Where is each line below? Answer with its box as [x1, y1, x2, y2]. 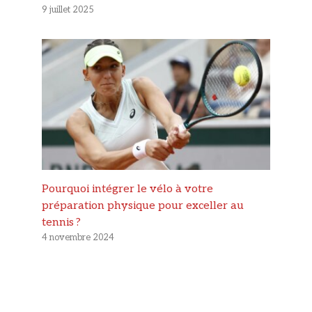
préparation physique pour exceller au [42, 198, 244, 212]
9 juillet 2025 [42, 4, 94, 16]
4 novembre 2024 [42, 231, 114, 243]
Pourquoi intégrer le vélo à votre [42, 182, 213, 196]
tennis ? [42, 215, 81, 229]
